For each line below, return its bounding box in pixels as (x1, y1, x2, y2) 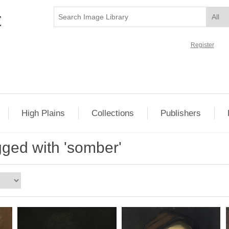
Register (190, 41, 214, 49)
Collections (91, 108, 134, 118)
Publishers (161, 108, 201, 118)
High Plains (21, 108, 65, 118)
